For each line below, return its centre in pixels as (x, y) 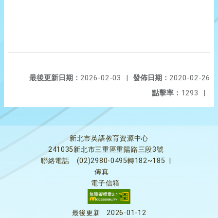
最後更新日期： (55, 78)
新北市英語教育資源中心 (109, 138)
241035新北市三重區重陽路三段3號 (106, 150)
